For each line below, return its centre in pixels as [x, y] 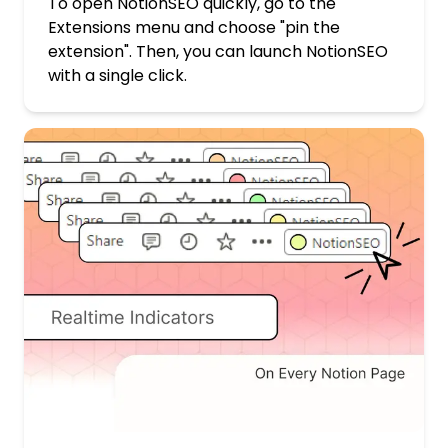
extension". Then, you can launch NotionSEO [218, 51]
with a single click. [117, 75]
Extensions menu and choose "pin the [194, 27]
